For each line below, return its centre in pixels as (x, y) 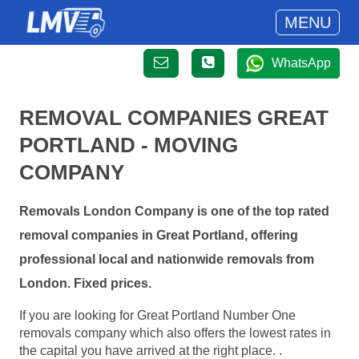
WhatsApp (301, 63)
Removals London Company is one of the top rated (174, 212)
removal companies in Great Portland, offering (159, 236)
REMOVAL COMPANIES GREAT (174, 118)
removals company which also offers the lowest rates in (175, 333)
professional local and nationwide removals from (167, 260)
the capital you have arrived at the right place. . (151, 350)
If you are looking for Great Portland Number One (157, 315)
